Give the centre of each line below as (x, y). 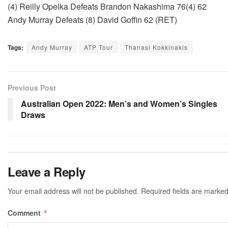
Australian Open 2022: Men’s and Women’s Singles (119, 104)
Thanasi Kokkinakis (156, 47)
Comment (25, 213)
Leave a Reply (47, 172)
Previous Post (32, 88)
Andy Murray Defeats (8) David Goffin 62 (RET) (92, 20)
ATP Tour (98, 47)
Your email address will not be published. (73, 191)
